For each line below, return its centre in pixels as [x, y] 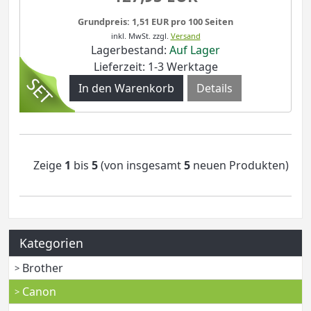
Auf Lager [195, 50]
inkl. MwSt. [131, 35]
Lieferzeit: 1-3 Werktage [155, 66]
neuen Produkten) [239, 165]
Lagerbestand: [130, 50]
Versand [185, 35]
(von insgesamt [141, 165]
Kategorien [51, 243]
